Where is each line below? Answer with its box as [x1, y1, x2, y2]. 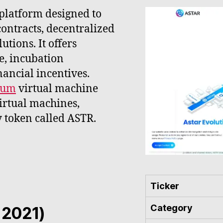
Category [150, 202, 193, 213]
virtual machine [16, 82, 98, 96]
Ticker [150, 180, 179, 191]
